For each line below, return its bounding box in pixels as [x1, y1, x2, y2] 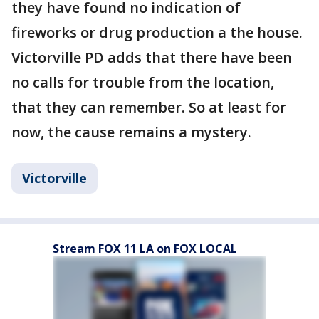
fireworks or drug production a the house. [11, 23, 303, 42]
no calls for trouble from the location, [11, 73, 274, 92]
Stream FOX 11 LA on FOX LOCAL [53, 241, 237, 256]
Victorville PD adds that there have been [11, 48, 292, 67]
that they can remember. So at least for [11, 98, 286, 117]
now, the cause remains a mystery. [11, 122, 251, 142]
